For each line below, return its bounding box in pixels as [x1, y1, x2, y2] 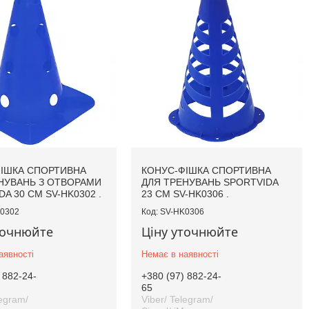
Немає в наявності [141, 249, 219, 260]
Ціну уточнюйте [141, 223, 239, 241]
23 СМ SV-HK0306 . [141, 188, 230, 200]
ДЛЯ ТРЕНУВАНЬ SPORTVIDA [141, 177, 279, 188]
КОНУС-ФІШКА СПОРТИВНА [141, 165, 272, 177]
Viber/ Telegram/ [141, 294, 214, 306]
